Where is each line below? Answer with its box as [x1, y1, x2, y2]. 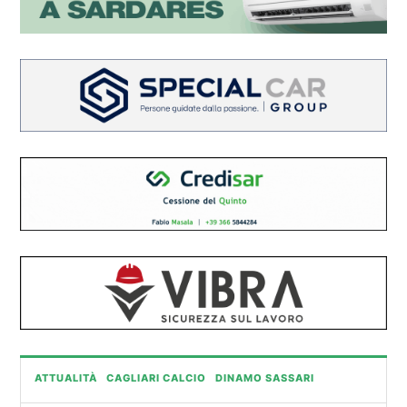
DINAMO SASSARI [215, 371, 314, 384]
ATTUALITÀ [35, 371, 97, 384]
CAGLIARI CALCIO [106, 371, 206, 384]
